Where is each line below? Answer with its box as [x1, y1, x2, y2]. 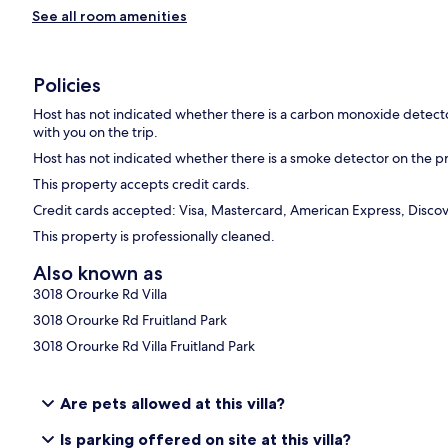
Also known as [33, 261, 164, 286]
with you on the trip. [33, 123, 159, 142]
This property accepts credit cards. [33, 175, 251, 194]
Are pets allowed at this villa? [60, 393, 285, 414]
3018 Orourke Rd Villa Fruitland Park [33, 337, 256, 356]
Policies [33, 73, 102, 98]
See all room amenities [32, 7, 187, 26]
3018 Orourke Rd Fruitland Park [33, 311, 228, 330]
